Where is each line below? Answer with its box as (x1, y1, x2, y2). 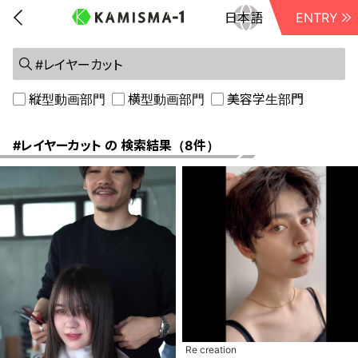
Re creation (185, 344, 237, 356)
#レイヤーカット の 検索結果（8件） (13, 137, 219, 153)
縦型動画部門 (29, 91, 105, 107)
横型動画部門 (128, 91, 205, 107)
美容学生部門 (227, 91, 304, 107)
